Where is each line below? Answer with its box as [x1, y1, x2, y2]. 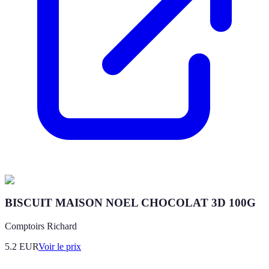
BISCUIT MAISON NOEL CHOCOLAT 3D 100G [5, 196, 256, 210]
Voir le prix [38, 241, 81, 252]
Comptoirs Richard [5, 221, 77, 232]
